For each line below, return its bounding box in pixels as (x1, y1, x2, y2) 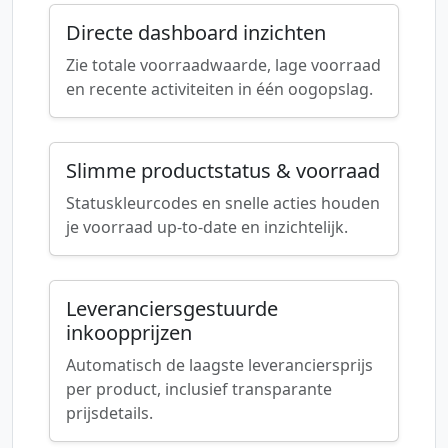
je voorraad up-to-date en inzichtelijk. (66, 216, 348, 238)
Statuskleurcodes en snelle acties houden (66, 192, 380, 214)
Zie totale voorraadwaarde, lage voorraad (66, 54, 381, 76)
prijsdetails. (66, 402, 153, 424)
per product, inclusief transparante (66, 378, 332, 400)
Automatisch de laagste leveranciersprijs (66, 354, 373, 376)
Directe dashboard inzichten (66, 19, 326, 46)
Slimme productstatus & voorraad (66, 157, 380, 184)
